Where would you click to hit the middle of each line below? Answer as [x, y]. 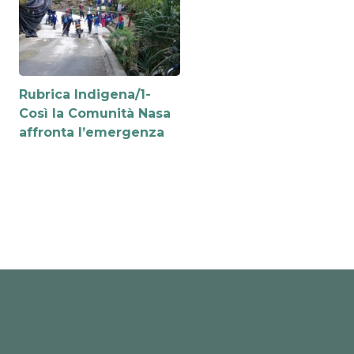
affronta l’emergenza [91, 133]
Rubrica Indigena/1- [85, 95]
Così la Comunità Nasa [94, 114]
